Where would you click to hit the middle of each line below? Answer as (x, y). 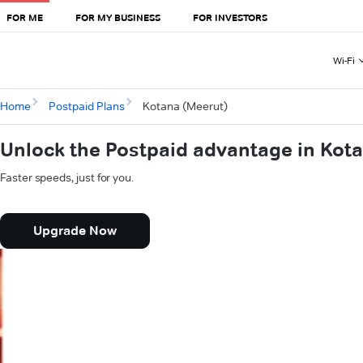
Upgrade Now (75, 231)
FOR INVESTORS (230, 17)
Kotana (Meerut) (185, 107)
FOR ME (25, 17)
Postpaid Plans (86, 107)
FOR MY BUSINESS (118, 17)
